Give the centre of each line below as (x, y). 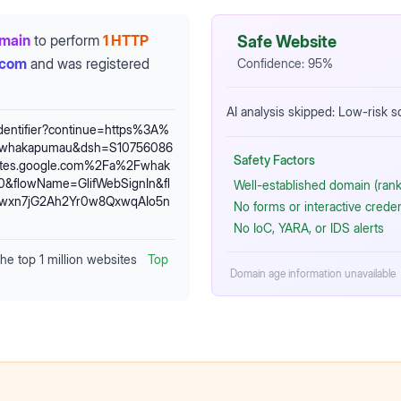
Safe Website (287, 42)
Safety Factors (274, 160)
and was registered (90, 64)
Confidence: (273, 63)
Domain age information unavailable (313, 273)
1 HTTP (126, 40)
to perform (67, 40)
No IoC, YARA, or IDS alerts (309, 228)
